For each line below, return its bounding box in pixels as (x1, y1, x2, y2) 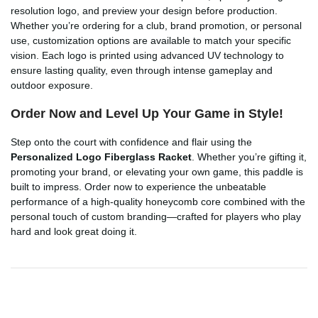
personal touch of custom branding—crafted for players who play (11, 210, 301, 222)
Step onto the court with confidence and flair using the (11, 136, 252, 148)
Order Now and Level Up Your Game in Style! (11, 106, 283, 121)
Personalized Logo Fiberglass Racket (11, 150, 192, 163)
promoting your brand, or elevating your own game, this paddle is (11, 165, 303, 177)
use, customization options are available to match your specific (11, 34, 291, 46)
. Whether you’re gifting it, (192, 150, 307, 163)
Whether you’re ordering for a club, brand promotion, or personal (11, 19, 302, 31)
